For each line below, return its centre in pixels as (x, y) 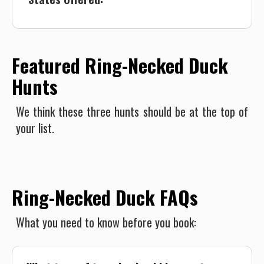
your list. (35, 128)
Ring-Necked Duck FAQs (105, 197)
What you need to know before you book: (106, 222)
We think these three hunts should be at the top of (132, 111)
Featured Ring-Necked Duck (120, 65)
